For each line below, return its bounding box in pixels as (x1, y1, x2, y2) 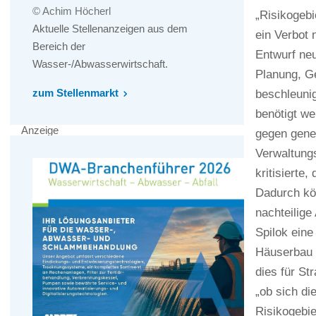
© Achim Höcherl (32, 5, 111, 18)
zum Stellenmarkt (32, 87, 119, 99)
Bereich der (32, 40, 85, 53)
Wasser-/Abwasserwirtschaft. (32, 58, 168, 71)
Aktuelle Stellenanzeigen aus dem (32, 23, 188, 35)
